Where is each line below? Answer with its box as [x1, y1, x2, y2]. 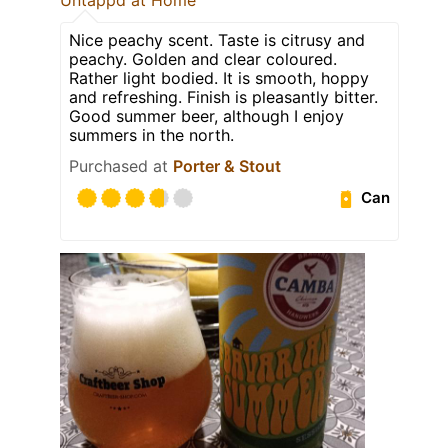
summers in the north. [69, 124, 234, 145]
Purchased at [69, 155, 173, 176]
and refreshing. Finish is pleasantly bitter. [69, 86, 378, 107]
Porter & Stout [173, 155, 281, 176]
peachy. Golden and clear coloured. [69, 48, 337, 69]
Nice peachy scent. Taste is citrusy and [69, 29, 365, 50]
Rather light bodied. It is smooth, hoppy [69, 67, 369, 88]
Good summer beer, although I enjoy [69, 105, 344, 126]
